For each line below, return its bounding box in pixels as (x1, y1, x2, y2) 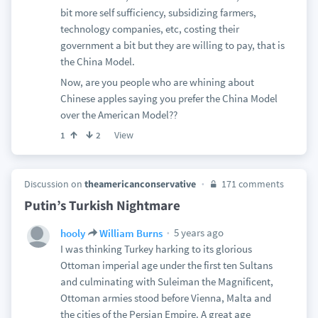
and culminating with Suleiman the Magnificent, (60, 275, 273, 288)
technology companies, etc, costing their (60, 22, 239, 35)
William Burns (99, 226, 163, 240)
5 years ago (171, 226, 224, 239)
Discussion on (23, 177, 84, 190)
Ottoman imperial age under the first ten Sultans (60, 258, 273, 272)
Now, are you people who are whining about (60, 75, 254, 89)
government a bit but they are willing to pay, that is (60, 38, 285, 52)
